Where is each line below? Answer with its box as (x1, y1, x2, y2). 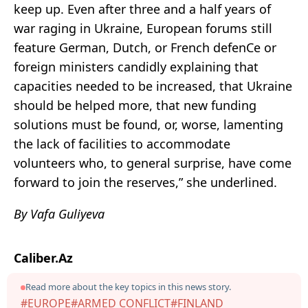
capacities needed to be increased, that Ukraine (14, 78, 292, 95)
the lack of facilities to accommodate (14, 135, 230, 153)
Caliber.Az (14, 250, 73, 267)
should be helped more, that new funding (14, 97, 256, 114)
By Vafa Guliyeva (14, 206, 104, 223)
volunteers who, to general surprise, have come (14, 155, 291, 172)
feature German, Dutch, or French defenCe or (14, 39, 276, 56)
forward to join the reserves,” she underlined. (14, 174, 277, 191)
